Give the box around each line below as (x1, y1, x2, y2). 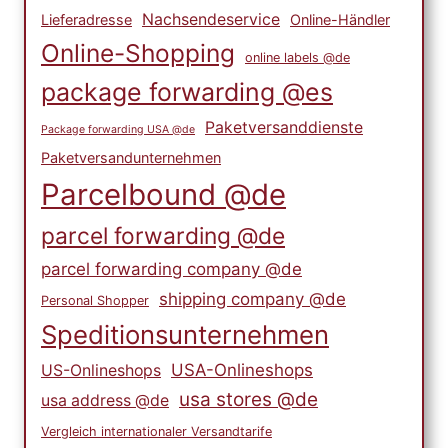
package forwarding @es (41, 77, 333, 108)
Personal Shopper (41, 293, 149, 309)
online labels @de (245, 50, 350, 66)
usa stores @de (179, 388, 318, 412)
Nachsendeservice (142, 10, 280, 30)
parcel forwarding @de (41, 222, 285, 251)
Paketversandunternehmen (41, 149, 221, 167)
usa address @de (41, 391, 169, 411)
